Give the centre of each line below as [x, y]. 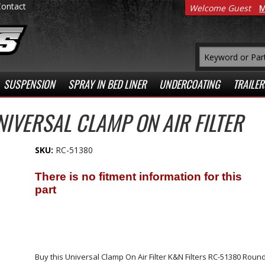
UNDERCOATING [190, 84]
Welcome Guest [220, 8]
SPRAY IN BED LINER [107, 84]
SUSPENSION [29, 84]
